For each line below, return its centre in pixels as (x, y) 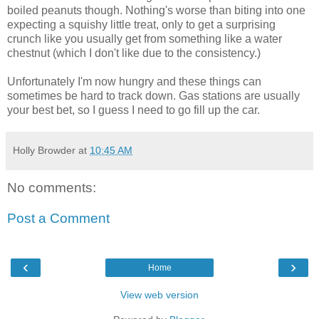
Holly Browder (44, 150)
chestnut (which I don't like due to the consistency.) (134, 53)
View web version (159, 294)
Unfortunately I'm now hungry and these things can (134, 81)
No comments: (52, 187)
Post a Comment (58, 219)
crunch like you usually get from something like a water (145, 38)
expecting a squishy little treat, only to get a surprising (141, 24)
